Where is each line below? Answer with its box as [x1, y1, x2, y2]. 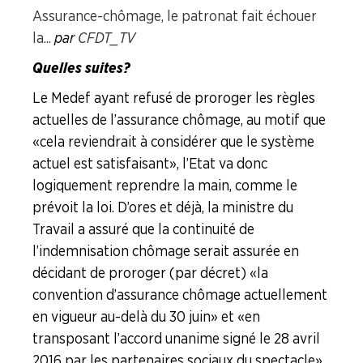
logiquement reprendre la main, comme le [32, 177, 297, 194]
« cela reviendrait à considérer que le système [32, 133, 314, 150]
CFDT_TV [78, 29, 135, 46]
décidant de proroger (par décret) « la [32, 264, 268, 281]
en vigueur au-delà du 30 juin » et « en [32, 308, 260, 325]
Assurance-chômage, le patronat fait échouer [32, 7, 317, 24]
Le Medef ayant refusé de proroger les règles [32, 89, 315, 106]
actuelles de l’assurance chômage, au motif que [32, 111, 326, 128]
